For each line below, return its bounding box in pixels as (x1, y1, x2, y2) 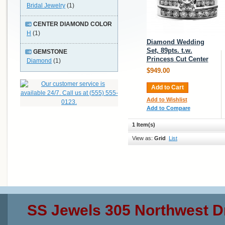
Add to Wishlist (146, 96, 187, 102)
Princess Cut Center (146, 55, 208, 63)
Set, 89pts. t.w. (146, 47, 192, 54)
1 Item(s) (132, 122, 155, 128)
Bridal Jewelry (27, 2, 65, 9)
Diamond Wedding (146, 38, 204, 46)
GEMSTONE (33, 48, 67, 55)
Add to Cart (151, 84, 184, 91)
